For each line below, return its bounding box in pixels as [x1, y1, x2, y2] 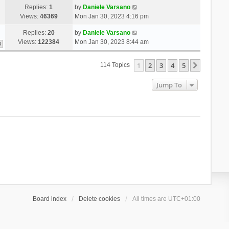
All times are [132, 195, 169, 202]
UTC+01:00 [168, 195, 201, 202]
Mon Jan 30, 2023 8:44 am [74, 38, 149, 45]
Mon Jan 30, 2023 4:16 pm [74, 12, 149, 20]
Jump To [156, 80, 182, 89]
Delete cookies [79, 195, 121, 202]
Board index [33, 195, 67, 202]
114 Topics [100, 61, 132, 69]
